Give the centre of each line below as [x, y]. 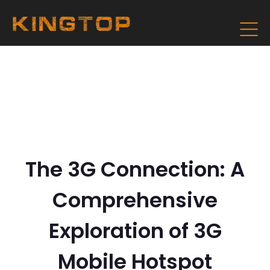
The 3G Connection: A [135, 169]
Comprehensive [135, 200]
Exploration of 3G [135, 231]
